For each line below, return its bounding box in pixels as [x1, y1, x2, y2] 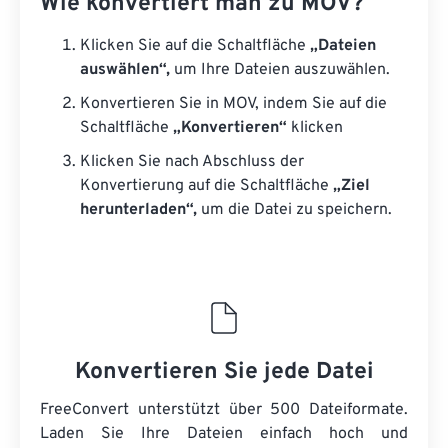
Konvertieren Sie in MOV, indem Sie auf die [80, 94, 387, 114]
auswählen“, [80, 60, 170, 80]
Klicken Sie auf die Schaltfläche [80, 36, 310, 56]
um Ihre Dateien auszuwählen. [170, 60, 390, 80]
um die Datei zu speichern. [197, 200, 392, 220]
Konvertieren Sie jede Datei [74, 358, 374, 387]
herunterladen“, [80, 200, 197, 220]
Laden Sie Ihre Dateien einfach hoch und [40, 424, 408, 444]
